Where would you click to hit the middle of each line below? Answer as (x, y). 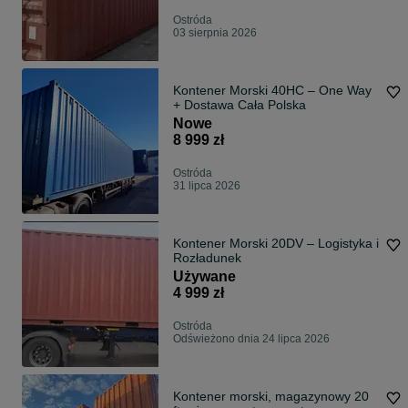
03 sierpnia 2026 (215, 33)
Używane (204, 277)
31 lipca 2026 (207, 186)
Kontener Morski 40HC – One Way (272, 91)
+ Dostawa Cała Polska (240, 105)
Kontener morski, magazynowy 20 (271, 397)
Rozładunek (207, 258)
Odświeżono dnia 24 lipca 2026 (251, 339)
